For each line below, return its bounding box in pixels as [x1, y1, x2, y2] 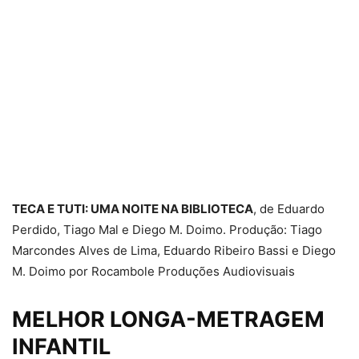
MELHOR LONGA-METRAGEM [12, 305, 325, 333]
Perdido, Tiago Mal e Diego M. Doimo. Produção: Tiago [12, 221, 322, 237]
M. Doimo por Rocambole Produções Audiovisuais [12, 263, 295, 279]
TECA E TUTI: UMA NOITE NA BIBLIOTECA [12, 200, 253, 216]
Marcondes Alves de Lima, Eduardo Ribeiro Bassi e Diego [12, 242, 336, 258]
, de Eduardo [253, 200, 325, 216]
